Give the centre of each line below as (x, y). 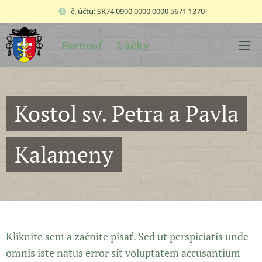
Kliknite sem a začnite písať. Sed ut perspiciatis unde (127, 236)
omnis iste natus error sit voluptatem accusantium (123, 253)
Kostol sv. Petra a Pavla (127, 113)
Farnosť (76, 45)
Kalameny (64, 154)
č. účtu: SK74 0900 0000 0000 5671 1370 (137, 11)
